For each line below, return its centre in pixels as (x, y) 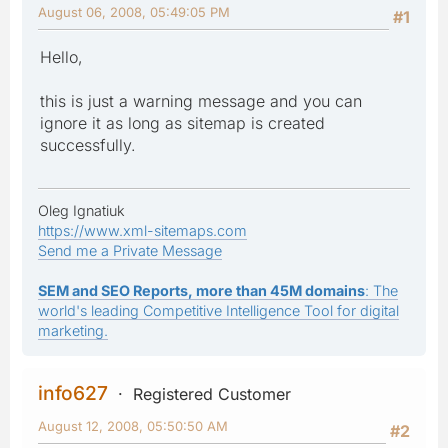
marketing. (73, 330)
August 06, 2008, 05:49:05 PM (134, 11)
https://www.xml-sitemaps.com (142, 230)
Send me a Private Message (130, 250)
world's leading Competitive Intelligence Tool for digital (218, 310)
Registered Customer (212, 393)
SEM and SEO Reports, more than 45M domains (201, 290)
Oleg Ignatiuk (81, 210)
